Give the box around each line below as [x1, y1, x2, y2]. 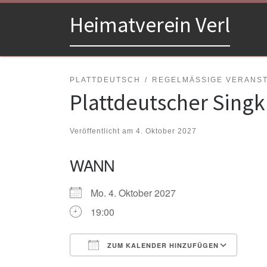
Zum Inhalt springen [16, 11, 91, 23]
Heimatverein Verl [70, 11, 230, 39]
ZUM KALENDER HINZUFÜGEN [105, 240, 219, 250]
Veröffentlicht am [70, 126, 136, 135]
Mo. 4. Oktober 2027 [91, 185, 185, 200]
